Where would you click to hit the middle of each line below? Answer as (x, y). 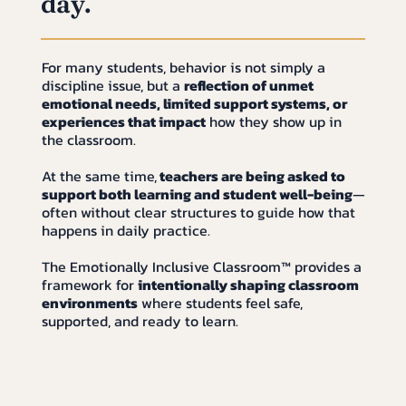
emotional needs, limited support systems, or (195, 103)
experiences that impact (124, 121)
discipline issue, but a (113, 85)
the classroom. (89, 139)
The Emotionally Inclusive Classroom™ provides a (202, 266)
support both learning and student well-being (198, 193)
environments (90, 302)
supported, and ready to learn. (140, 320)
